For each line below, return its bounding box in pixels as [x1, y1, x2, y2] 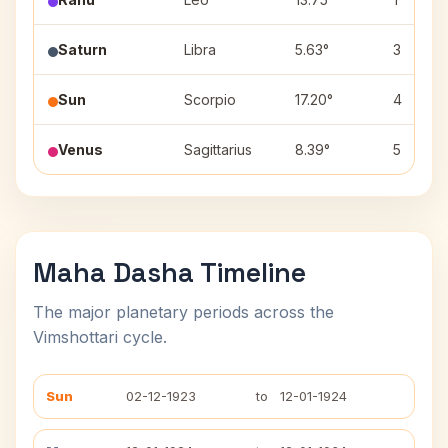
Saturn [58, 41, 107, 58]
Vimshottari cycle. [33, 327, 167, 347]
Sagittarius [184, 141, 252, 158]
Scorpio [184, 91, 236, 108]
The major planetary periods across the [33, 302, 334, 322]
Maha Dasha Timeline [33, 255, 306, 290]
